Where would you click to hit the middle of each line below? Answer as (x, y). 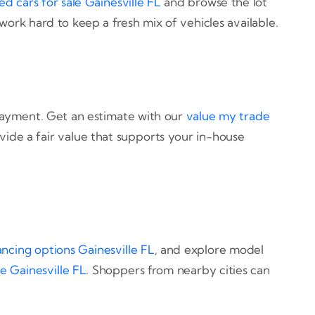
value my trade (228, 115)
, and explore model (209, 250)
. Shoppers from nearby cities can (178, 270)
